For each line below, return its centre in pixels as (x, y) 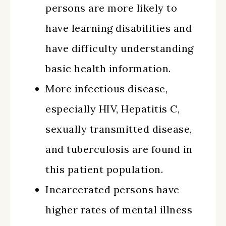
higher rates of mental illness (119, 210)
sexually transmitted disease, (119, 129)
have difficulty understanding (120, 48)
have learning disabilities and (119, 28)
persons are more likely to (111, 8)
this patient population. (104, 169)
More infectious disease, (106, 89)
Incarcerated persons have (112, 189)
